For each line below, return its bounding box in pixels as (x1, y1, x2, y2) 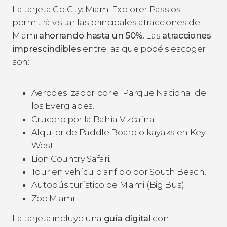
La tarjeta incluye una (12, 213, 104, 223)
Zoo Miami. (31, 193, 76, 203)
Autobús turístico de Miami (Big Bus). (31, 179, 186, 190)
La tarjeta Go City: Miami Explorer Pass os (12, 4, 181, 14)
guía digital (103, 213, 151, 223)
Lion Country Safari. (31, 153, 111, 164)
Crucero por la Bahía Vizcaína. (31, 113, 156, 124)
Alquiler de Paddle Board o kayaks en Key (31, 127, 206, 137)
